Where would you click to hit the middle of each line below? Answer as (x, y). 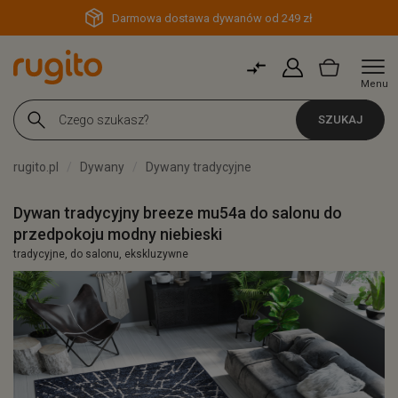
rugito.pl (36, 167)
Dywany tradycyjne (199, 167)
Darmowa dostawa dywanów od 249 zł (212, 18)
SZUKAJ (340, 119)
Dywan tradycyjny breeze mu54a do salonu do (178, 213)
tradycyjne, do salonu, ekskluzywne (101, 254)
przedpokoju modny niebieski (118, 234)
